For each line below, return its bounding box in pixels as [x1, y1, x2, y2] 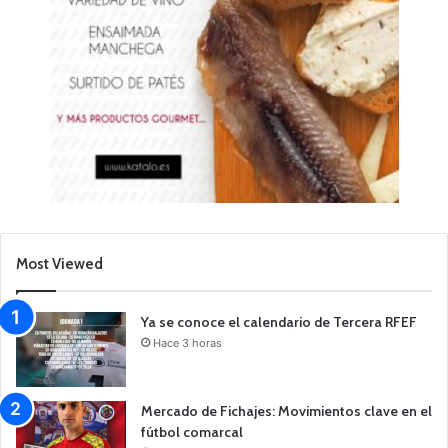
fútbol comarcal [141, 422, 243, 441]
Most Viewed [16, 254, 103, 273]
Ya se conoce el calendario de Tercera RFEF [141, 312, 417, 331]
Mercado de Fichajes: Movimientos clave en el [141, 401, 432, 420]
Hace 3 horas [153, 335, 222, 350]
